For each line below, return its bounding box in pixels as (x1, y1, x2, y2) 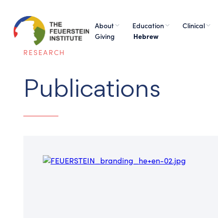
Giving (94, 31, 115, 41)
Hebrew (133, 31, 159, 41)
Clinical (182, 20, 205, 30)
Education (132, 20, 164, 30)
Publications (23, 76, 161, 103)
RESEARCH (23, 47, 65, 57)
